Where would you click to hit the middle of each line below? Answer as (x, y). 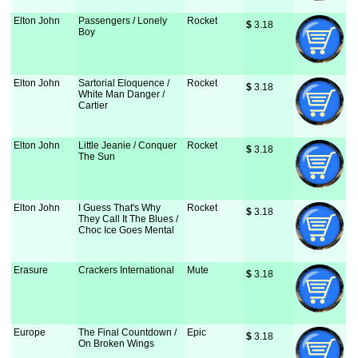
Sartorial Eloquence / (124, 83)
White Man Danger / (122, 94)
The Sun (97, 157)
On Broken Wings (117, 344)
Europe (30, 332)
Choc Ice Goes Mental (127, 230)
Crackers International (127, 270)
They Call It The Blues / (129, 219)
